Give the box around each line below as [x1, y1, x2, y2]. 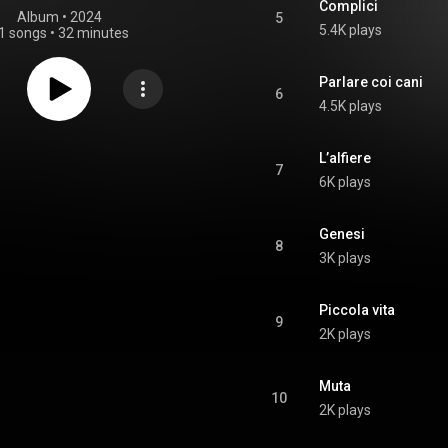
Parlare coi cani [319, 74, 423, 90]
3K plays [319, 250, 371, 266]
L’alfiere [319, 150, 371, 166]
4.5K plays [319, 98, 382, 114]
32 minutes [57, 25, 129, 41]
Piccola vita [319, 302, 395, 318]
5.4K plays [319, 22, 382, 38]
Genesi [319, 226, 365, 242]
